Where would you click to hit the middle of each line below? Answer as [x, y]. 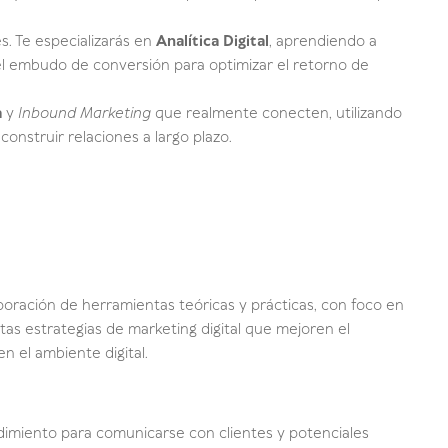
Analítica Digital [212, 41]
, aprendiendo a [323, 41]
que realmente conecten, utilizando [276, 113]
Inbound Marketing [84, 113]
